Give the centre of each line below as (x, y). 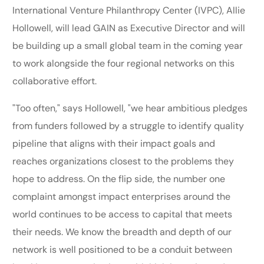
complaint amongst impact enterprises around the (122, 196)
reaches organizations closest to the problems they (123, 161)
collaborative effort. (57, 81)
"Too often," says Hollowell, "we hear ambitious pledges (130, 108)
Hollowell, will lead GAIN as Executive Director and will (129, 28)
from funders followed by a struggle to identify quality (128, 126)
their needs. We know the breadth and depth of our (122, 232)
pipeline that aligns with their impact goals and (114, 143)
